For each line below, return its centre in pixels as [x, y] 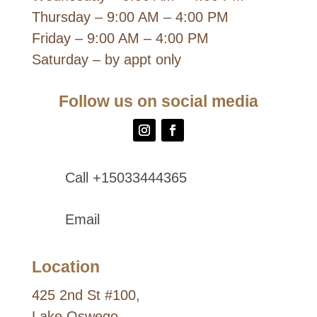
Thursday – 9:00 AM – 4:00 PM [130, 17]
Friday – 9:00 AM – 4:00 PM [120, 38]
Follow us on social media [158, 101]
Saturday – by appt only [106, 59]
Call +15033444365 [126, 178]
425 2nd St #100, [86, 295]
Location [65, 267]
